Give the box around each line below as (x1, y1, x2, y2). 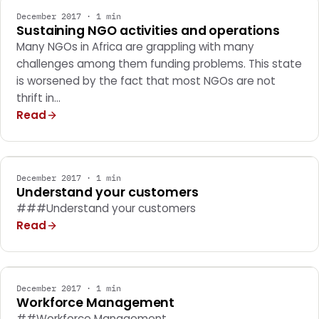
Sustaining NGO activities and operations (16, 22, 280, 39)
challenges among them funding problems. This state (16, 56, 302, 71)
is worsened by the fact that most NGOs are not (16, 73, 276, 88)
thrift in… (16, 90, 61, 105)
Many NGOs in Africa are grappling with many (16, 39, 254, 54)
